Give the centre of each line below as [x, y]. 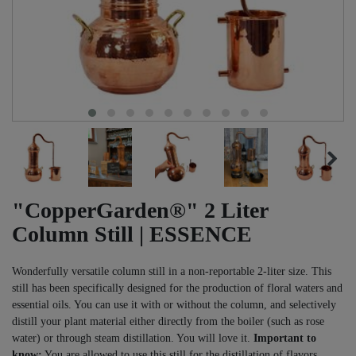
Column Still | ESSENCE [132, 234]
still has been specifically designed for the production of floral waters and [177, 288]
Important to [285, 338]
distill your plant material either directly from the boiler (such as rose [168, 321]
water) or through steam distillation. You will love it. [133, 338]
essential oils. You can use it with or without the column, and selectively [174, 304]
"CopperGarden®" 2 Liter [140, 210]
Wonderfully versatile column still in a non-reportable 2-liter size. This [172, 271]
